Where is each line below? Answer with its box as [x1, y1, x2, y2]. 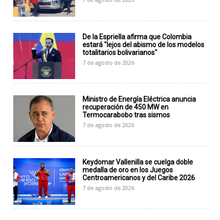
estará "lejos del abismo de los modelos [82, 40, 205, 49]
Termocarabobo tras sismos [82, 111, 170, 119]
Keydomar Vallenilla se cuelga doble [82, 158, 193, 166]
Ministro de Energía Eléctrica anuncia [82, 95, 196, 104]
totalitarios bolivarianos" [82, 48, 158, 56]
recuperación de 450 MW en [82, 103, 169, 111]
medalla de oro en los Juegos [82, 166, 173, 174]
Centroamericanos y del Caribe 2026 [82, 174, 195, 182]
